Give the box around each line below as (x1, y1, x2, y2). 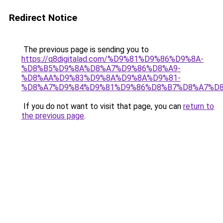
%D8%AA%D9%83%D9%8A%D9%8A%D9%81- (21, 73, 181, 83)
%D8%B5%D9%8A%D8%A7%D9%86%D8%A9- (21, 64, 181, 73)
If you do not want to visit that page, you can (21, 102, 183, 111)
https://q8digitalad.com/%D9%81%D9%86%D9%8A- (21, 54, 204, 64)
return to (183, 102, 214, 111)
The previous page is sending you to (21, 45, 149, 54)
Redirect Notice (9, 12, 77, 23)
